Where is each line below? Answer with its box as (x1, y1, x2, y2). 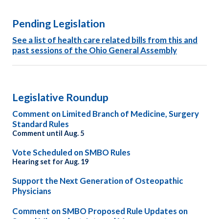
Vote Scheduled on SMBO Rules (12, 147, 131, 157)
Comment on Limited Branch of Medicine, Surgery (12, 108, 199, 119)
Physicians (12, 185, 51, 196)
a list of (27, 35, 56, 45)
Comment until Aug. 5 (12, 129, 84, 137)
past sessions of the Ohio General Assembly (12, 45, 177, 56)
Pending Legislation (12, 17, 105, 30)
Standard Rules (12, 118, 69, 129)
